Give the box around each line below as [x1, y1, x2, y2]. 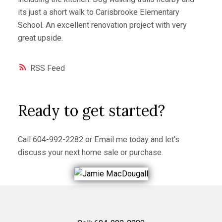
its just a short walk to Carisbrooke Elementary [17, 7, 179, 17]
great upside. [17, 33, 63, 43]
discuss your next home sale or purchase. [17, 148, 163, 158]
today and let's [127, 135, 179, 145]
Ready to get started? [17, 101, 165, 120]
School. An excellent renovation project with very [17, 20, 187, 30]
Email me [94, 135, 127, 145]
